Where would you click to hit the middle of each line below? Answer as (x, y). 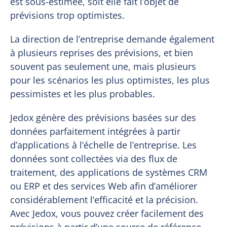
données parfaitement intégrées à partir (96, 131)
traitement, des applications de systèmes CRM (109, 172)
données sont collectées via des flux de (94, 158)
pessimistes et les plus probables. (83, 93)
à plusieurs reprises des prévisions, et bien (102, 52)
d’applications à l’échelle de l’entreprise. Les (104, 145)
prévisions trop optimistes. (68, 15)
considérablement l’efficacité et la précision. (104, 199)
